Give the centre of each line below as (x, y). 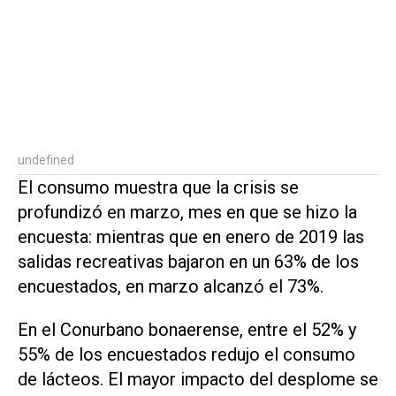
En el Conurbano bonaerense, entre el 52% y (187, 330)
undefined (46, 160)
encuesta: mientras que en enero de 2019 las (191, 237)
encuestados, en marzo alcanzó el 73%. (171, 287)
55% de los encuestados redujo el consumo (187, 355)
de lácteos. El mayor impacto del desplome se (198, 380)
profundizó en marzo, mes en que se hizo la (187, 213)
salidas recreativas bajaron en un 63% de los (188, 262)
